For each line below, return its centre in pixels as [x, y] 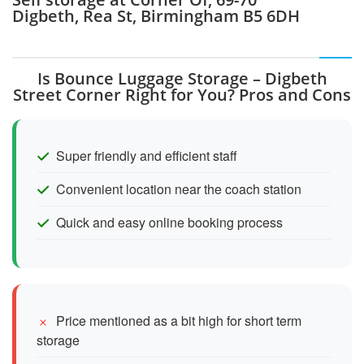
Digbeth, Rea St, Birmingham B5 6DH [156, 15]
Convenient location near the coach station [179, 188]
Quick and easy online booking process [169, 222]
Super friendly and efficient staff [147, 155]
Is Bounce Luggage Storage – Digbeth [182, 78]
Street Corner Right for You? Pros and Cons [182, 94]
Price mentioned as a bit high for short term [179, 320]
